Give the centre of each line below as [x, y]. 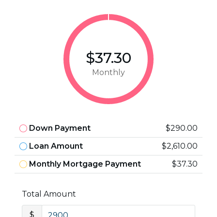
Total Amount [49, 194]
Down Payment [60, 128]
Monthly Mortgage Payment [85, 164]
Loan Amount [56, 146]
